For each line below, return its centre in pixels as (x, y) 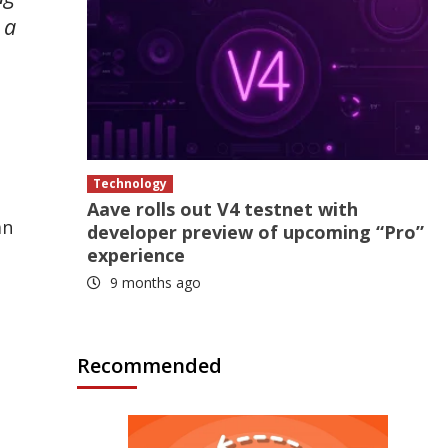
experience (136, 255)
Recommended (150, 365)
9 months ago (154, 282)
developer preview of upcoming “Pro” (256, 232)
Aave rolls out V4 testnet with (223, 209)
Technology (130, 183)
